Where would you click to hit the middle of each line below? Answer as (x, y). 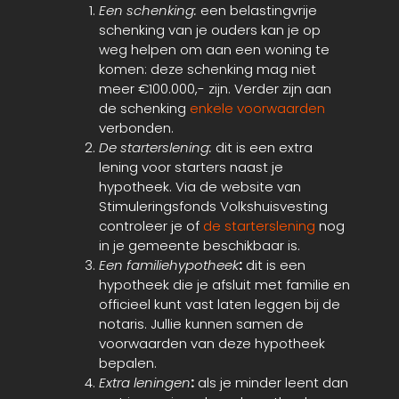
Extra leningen (145, 383)
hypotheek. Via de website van (200, 187)
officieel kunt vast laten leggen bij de (220, 305)
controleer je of (151, 226)
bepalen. (128, 363)
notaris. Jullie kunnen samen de (201, 324)
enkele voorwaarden (257, 109)
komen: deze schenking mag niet (208, 69)
